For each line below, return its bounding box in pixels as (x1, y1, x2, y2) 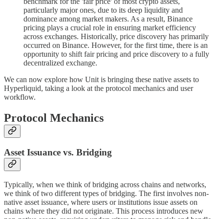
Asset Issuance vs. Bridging (4, 147, 112, 158)
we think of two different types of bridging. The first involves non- (4, 189, 209, 198)
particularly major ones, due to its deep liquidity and (23, 5, 183, 14)
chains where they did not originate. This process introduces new (4, 207, 203, 216)
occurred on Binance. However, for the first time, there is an (23, 41, 208, 49)
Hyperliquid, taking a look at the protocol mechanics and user (4, 84, 193, 92)
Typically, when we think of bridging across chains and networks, (4, 180, 206, 189)
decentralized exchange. (23, 58, 97, 67)
